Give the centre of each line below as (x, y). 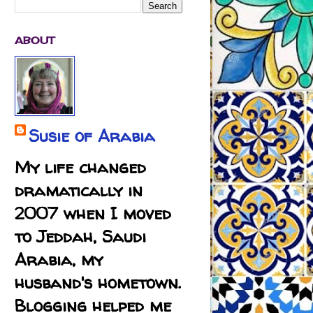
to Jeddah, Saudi (80, 237)
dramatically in (79, 191)
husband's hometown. (98, 283)
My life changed (80, 168)
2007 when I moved (93, 214)
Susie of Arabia (92, 136)
